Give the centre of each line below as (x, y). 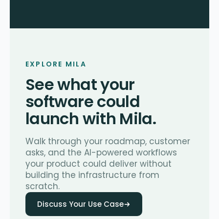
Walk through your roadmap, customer (108, 142)
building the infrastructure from (92, 175)
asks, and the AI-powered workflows (101, 153)
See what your (80, 85)
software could (83, 102)
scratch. (43, 186)
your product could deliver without (99, 164)
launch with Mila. (91, 119)
